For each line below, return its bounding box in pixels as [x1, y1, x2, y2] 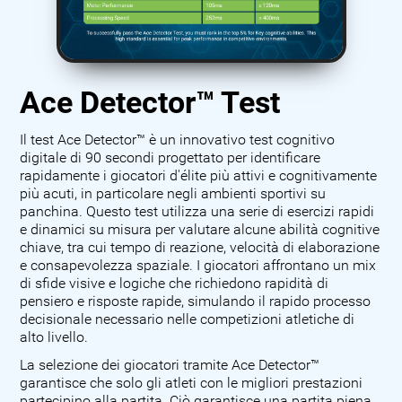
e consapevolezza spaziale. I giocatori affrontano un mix [20, 258, 377, 275]
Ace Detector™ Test [20, 85, 281, 121]
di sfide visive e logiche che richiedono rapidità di [20, 275, 329, 293]
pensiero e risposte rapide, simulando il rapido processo [20, 293, 371, 310]
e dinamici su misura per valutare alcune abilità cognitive [20, 222, 380, 239]
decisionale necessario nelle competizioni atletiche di [20, 311, 355, 328]
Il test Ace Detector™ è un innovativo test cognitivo [20, 132, 336, 149]
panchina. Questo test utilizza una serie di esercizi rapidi [20, 204, 375, 221]
